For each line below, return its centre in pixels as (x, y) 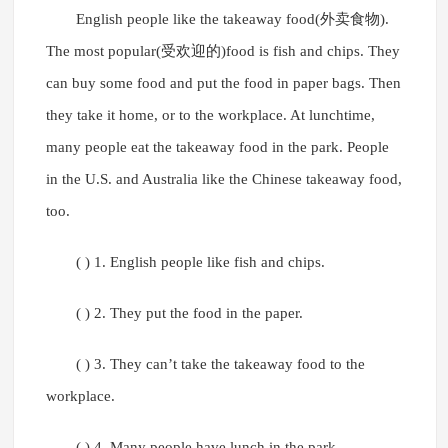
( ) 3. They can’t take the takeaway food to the (220, 364)
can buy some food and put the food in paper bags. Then (223, 83)
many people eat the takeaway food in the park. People (217, 147)
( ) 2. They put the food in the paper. (189, 313)
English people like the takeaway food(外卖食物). (232, 19)
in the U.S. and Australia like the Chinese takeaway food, (223, 179)
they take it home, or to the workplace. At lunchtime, (210, 115)
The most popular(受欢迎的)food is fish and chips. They (222, 51)
